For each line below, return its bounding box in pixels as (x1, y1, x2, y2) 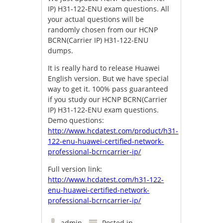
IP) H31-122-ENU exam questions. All (48, 3, 170, 13)
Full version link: (48, 164, 103, 174)
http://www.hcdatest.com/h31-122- (48, 174, 164, 184)
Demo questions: (48, 115, 105, 125)
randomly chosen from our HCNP (48, 24, 158, 34)
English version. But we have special (48, 73, 169, 83)
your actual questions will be (48, 14, 144, 24)
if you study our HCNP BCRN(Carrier (48, 94, 168, 104)
